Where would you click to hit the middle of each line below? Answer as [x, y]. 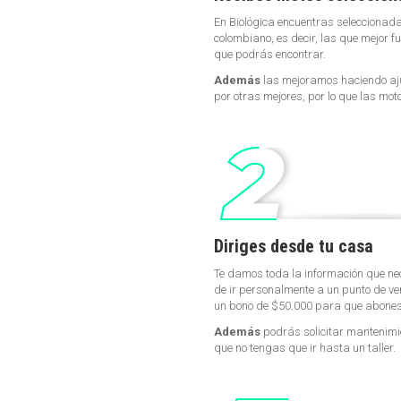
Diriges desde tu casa [294, 247]
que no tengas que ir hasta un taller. [305, 348]
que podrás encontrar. [270, 55]
